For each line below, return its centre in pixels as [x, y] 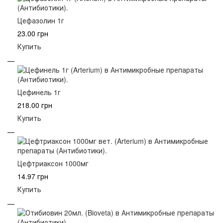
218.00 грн [35, 105]
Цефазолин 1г [41, 21]
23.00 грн [33, 34]
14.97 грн [33, 176]
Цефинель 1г [39, 92]
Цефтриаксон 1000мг [53, 164]
